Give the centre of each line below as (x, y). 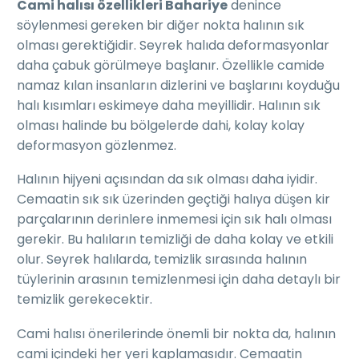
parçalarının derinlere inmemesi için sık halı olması (174, 220)
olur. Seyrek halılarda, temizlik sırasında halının (162, 260)
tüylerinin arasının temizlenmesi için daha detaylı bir (179, 280)
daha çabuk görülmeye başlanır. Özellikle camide (171, 65)
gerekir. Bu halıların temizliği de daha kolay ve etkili (175, 240)
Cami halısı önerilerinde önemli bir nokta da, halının (176, 333)
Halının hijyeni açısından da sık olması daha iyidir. (167, 179)
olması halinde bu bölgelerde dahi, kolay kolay (161, 125)
